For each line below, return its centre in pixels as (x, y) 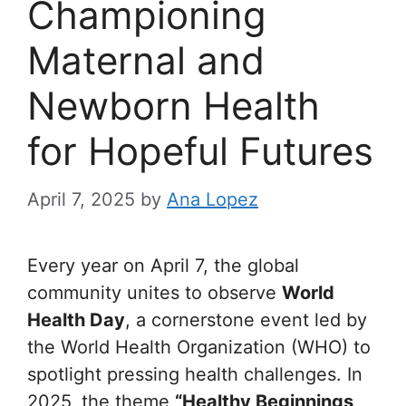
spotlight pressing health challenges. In (195, 374)
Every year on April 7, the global (163, 266)
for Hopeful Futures (200, 151)
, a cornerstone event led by (246, 320)
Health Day (76, 320)
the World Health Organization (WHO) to (199, 347)
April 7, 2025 (81, 199)
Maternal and (146, 60)
